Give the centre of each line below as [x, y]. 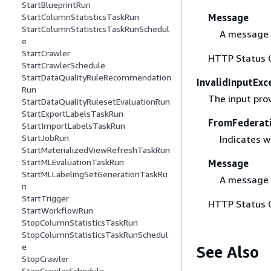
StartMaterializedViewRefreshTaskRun [96, 150]
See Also [228, 252]
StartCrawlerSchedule [64, 65]
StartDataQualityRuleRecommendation [96, 77]
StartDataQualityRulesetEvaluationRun [96, 102]
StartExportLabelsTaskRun [73, 114]
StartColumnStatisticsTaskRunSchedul [96, 29]
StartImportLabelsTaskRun [73, 126]
